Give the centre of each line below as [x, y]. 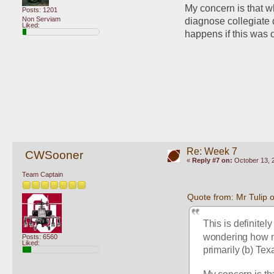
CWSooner [54, 155]
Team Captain [43, 174]
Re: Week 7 [212, 152]
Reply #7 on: [212, 161]
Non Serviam [41, 19]
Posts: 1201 [40, 10]
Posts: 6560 [40, 237]
